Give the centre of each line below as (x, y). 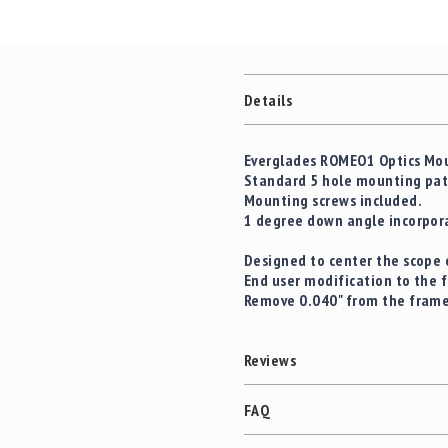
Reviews (270, 359)
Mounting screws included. (333, 200)
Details (268, 99)
